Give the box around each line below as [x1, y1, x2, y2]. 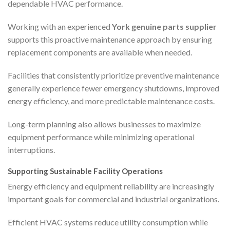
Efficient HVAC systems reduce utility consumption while [8, 217, 208, 227]
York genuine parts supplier [112, 22, 217, 32]
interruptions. [8, 145, 55, 155]
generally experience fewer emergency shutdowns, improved [8, 83, 219, 93]
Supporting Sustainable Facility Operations [8, 166, 163, 176]
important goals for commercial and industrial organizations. [8, 194, 219, 204]
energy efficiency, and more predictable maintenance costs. [8, 96, 215, 106]
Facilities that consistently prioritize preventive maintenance [8, 70, 219, 81]
